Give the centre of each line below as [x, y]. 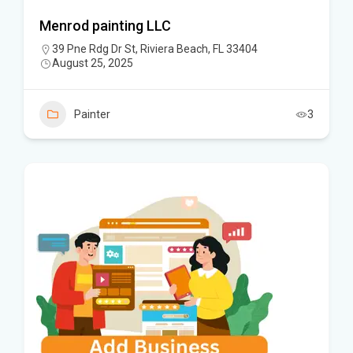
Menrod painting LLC [105, 26]
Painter [92, 114]
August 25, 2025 [93, 63]
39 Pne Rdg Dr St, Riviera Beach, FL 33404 [155, 49]
